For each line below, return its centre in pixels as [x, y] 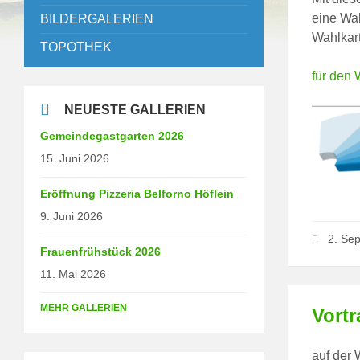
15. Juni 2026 [75, 158]
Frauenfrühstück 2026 [100, 251]
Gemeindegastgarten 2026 [112, 135]
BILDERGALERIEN [97, 18]
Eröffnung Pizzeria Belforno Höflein [137, 193]
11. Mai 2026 [73, 274]
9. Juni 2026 [72, 216]
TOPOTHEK [76, 47]
